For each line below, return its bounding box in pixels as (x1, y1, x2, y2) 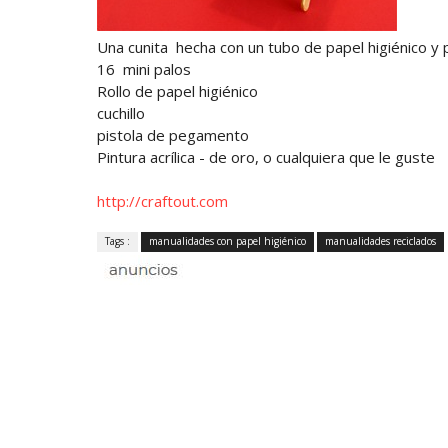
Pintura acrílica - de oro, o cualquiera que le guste (97, 146, 435, 167)
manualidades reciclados (325, 233, 436, 248)
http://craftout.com (97, 190, 228, 211)
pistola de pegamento (97, 124, 249, 145)
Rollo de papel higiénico (97, 80, 258, 101)
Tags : (105, 233, 130, 248)
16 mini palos (97, 58, 191, 79)
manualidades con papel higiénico (149, 233, 306, 248)
